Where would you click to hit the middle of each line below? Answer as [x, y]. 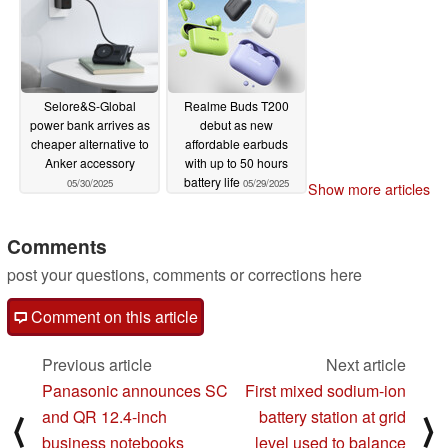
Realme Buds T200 [236, 105]
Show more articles [369, 189]
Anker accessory [89, 162]
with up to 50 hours [236, 162]
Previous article [97, 365]
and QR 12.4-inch [104, 417]
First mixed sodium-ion [325, 391]
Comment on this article [112, 317]
